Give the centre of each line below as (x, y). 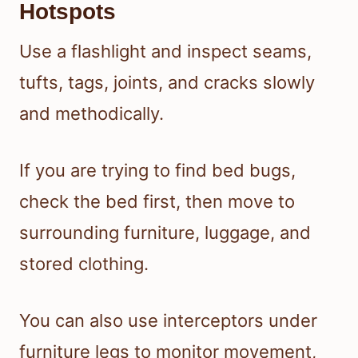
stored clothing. (84, 264)
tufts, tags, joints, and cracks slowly (167, 83)
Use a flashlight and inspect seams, (165, 52)
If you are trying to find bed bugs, (157, 171)
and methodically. (91, 114)
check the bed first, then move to (157, 202)
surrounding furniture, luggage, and (165, 233)
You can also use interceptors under (168, 321)
